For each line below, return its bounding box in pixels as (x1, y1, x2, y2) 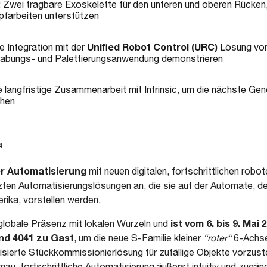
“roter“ (203, 232, 231, 243)
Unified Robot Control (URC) (87, 41, 218, 52)
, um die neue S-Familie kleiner (74, 232, 203, 243)
